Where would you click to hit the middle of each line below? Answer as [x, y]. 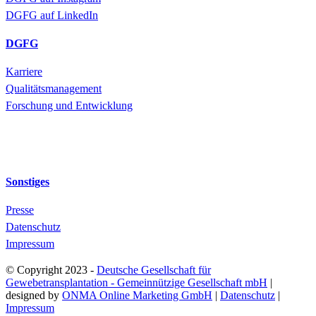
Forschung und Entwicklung [69, 106]
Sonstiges [28, 182]
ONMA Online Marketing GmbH [137, 296]
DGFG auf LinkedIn [52, 16]
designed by [34, 296]
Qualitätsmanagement [54, 89]
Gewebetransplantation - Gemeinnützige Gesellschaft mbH [136, 283]
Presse [20, 210]
